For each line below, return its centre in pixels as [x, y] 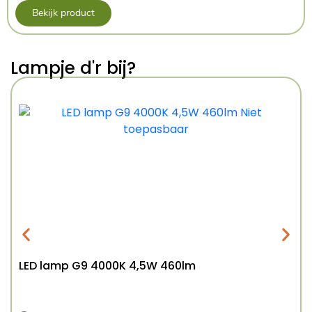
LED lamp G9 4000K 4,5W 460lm [107, 266]
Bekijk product [63, 13]
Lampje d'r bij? [73, 68]
